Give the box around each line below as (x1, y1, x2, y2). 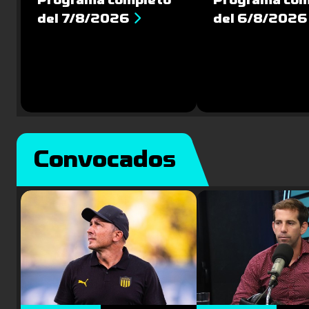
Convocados (33, 146, 176, 173)
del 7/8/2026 (37, 10, 130, 26)
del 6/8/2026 (213, 10, 308, 26)
